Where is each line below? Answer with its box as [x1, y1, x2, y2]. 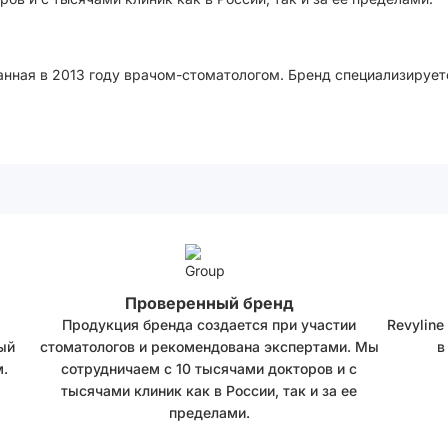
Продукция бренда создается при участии [62, 316, 356, 333]
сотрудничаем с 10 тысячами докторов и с [61, 360, 357, 377]
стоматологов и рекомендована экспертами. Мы [39, 338, 379, 355]
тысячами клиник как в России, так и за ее [61, 382, 357, 399]
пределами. [168, 404, 250, 421]
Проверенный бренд [124, 293, 294, 313]
